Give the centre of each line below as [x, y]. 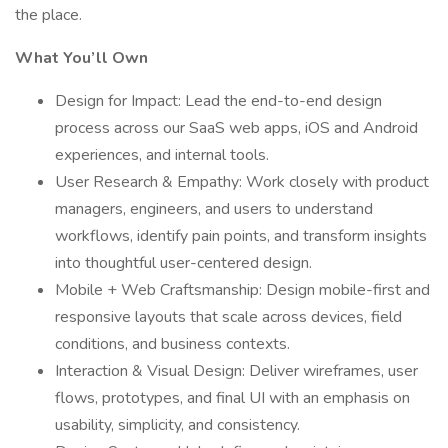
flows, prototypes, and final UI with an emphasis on [232, 398]
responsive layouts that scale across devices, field [228, 317]
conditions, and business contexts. [172, 344]
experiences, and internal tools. [162, 155]
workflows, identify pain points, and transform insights [241, 236]
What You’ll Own [81, 58]
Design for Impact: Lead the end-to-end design [218, 101]
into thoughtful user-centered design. [183, 263]
